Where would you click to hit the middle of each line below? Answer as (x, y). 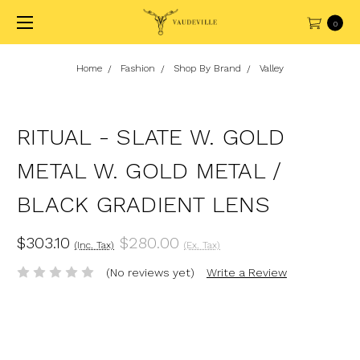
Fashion (138, 68)
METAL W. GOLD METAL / (149, 171)
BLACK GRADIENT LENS (143, 205)
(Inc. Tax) (94, 245)
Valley (272, 68)
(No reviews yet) (150, 272)
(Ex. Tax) (202, 245)
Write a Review (246, 272)
